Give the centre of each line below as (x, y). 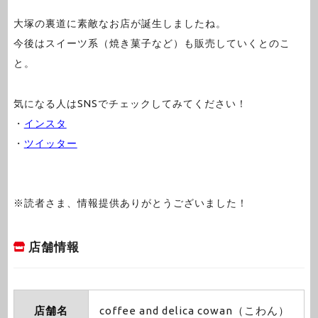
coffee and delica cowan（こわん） (194, 310)
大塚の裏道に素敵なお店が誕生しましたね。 (120, 24)
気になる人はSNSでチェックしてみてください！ (130, 103)
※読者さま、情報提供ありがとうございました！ (130, 203)
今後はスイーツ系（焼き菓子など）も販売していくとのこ (152, 44)
